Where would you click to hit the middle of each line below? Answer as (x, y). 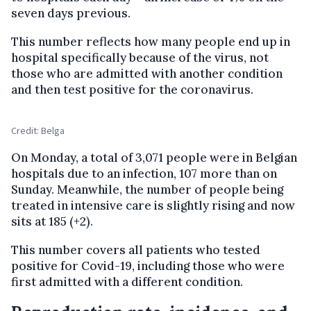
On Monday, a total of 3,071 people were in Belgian (154, 158)
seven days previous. (71, 14)
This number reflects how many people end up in (151, 42)
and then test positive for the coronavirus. (132, 90)
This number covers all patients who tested (136, 250)
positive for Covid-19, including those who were (148, 266)
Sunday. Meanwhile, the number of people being (147, 190)
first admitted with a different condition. (127, 282)
